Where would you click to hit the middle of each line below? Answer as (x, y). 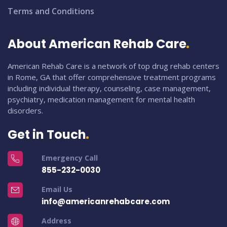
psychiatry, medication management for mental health (101, 100)
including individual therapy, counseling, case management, (109, 88)
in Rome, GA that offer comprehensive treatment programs (112, 77)
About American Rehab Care (97, 44)
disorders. (25, 111)
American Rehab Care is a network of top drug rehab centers (113, 66)
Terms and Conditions (51, 11)
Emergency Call (69, 158)
